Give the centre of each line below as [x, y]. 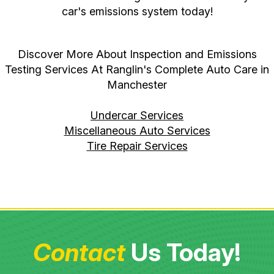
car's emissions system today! [137, 12]
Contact [79, 253]
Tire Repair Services [137, 146]
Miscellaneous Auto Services [137, 131]
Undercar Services [137, 116]
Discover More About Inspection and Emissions [137, 54]
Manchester [137, 85]
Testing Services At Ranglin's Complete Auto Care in [137, 70]
